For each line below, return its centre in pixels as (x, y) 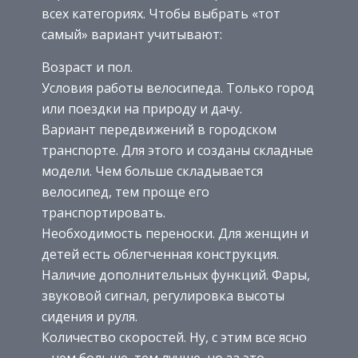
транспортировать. (103, 213)
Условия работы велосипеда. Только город (178, 88)
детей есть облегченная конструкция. (160, 255)
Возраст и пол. (87, 68)
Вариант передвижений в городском (159, 130)
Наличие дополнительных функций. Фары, (176, 275)
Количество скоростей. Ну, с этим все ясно (174, 338)
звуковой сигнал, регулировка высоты (163, 296)
